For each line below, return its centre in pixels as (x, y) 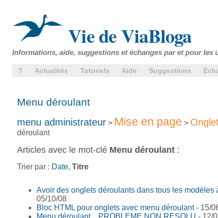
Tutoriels (95, 71)
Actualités (51, 71)
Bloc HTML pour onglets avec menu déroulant (115, 208)
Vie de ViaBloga (128, 36)
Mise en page (148, 121)
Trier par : (34, 166)
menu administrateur (62, 122)
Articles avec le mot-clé (63, 149)
